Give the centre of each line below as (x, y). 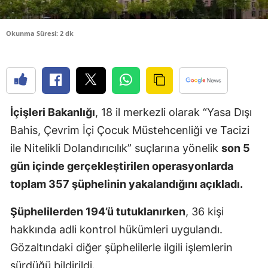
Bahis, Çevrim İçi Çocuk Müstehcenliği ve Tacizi (130, 130)
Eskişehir (237, 113)
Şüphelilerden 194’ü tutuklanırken (98, 211)
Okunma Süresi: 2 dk (40, 33)
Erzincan (237, 64)
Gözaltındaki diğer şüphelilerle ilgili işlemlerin (121, 247)
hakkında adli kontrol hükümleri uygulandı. (116, 229)
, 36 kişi (205, 211)
